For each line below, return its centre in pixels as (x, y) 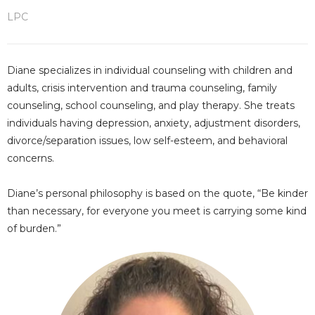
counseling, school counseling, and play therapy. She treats (151, 105)
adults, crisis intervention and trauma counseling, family (142, 88)
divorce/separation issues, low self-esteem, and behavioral (147, 141)
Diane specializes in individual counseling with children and (150, 70)
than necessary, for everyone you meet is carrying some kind (157, 211)
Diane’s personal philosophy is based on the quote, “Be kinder (157, 193)
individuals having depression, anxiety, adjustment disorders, (154, 123)
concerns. (31, 158)
